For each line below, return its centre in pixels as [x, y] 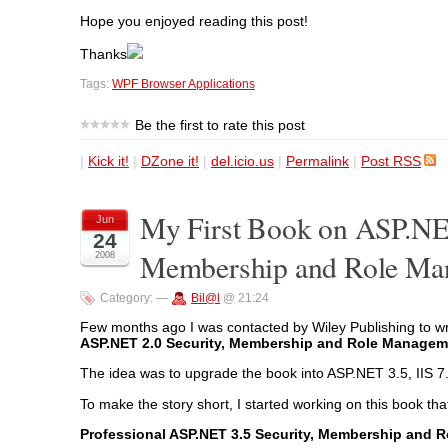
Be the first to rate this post [220, 124]
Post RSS [391, 160]
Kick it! [108, 160]
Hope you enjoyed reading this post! [194, 20]
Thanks [103, 54]
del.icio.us [242, 160]
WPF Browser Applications [183, 83]
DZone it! [170, 160]
